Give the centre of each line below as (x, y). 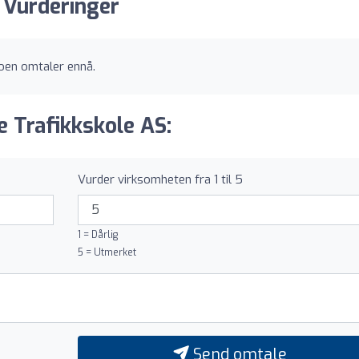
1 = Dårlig (97, 234)
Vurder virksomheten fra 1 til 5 (160, 179)
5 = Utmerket (107, 252)
